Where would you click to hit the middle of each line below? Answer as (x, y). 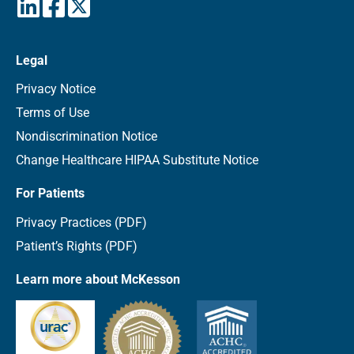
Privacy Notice (56, 89)
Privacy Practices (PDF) (81, 222)
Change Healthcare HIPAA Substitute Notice (137, 160)
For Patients (50, 194)
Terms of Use (53, 113)
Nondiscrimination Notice (87, 137)
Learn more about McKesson (98, 279)
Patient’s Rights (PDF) (77, 246)
